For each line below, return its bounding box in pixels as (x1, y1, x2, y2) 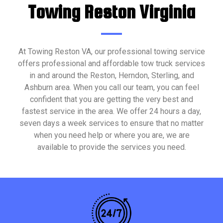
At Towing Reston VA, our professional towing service (18, 46, 205, 56)
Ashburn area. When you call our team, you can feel (24, 82, 199, 92)
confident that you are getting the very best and (30, 94, 193, 104)
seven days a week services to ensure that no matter (19, 118, 204, 128)
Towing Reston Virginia (28, 1, 195, 22)
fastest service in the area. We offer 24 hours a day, (22, 106, 201, 116)
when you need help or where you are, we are (33, 130, 190, 140)
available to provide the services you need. (37, 142, 186, 152)
